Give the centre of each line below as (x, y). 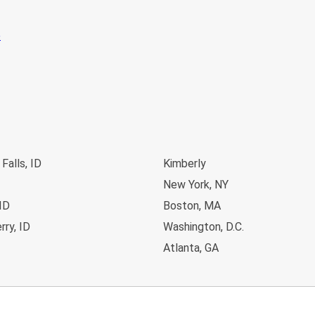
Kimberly (185, 164)
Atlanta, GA (191, 248)
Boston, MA (192, 206)
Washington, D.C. (204, 227)
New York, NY (196, 185)
